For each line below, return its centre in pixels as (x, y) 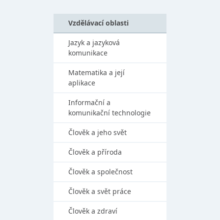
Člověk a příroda (95, 152)
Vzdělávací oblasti (98, 23)
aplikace (82, 82)
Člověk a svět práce (100, 191)
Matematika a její (96, 72)
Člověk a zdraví (93, 211)
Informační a (89, 102)
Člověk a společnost (100, 171)
